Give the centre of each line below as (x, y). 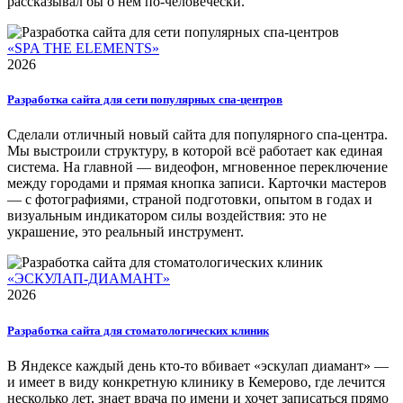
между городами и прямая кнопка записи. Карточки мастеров (197, 184)
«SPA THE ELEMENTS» (83, 49)
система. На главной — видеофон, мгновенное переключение (197, 167)
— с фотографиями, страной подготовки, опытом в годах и (190, 200)
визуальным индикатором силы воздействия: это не (167, 216)
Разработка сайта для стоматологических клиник (138, 330)
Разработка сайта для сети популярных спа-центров (145, 100)
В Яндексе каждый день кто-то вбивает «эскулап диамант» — (198, 365)
